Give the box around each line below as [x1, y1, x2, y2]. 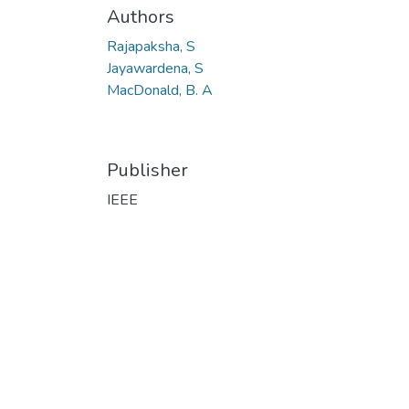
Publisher [107, 158, 188, 183]
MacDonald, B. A [107, 80, 213, 100]
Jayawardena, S [107, 58, 204, 79]
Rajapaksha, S [107, 37, 195, 57]
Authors [107, 5, 174, 29]
